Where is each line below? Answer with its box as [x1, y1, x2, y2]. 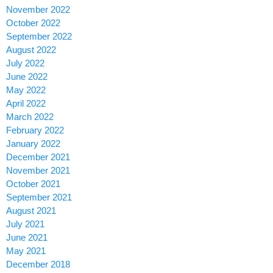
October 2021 [6, 179, 60, 189]
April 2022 [6, 98, 46, 108]
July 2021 [6, 219, 44, 229]
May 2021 [6, 246, 46, 256]
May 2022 [6, 85, 46, 95]
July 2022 [6, 58, 44, 68]
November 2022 [6, 4, 70, 15]
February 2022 [6, 125, 64, 135]
